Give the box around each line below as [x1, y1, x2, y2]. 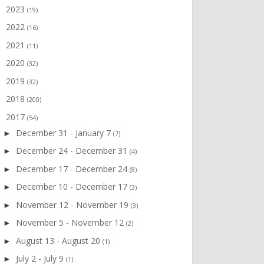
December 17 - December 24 [15, 163, 130, 174]
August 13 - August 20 [15, 235, 103, 246]
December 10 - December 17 [15, 181, 130, 193]
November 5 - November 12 [15, 217, 126, 229]
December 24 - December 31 [15, 145, 130, 157]
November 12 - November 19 [15, 199, 131, 210]
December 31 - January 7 [15, 127, 113, 138]
